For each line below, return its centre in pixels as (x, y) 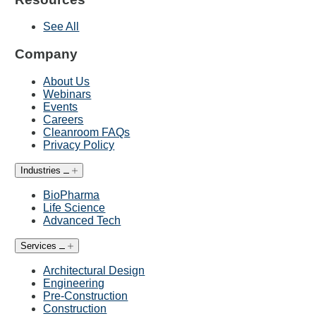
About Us (67, 81)
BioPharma (72, 195)
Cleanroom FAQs (87, 132)
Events (61, 107)
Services (39, 245)
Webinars (67, 94)
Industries (41, 170)
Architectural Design (94, 270)
